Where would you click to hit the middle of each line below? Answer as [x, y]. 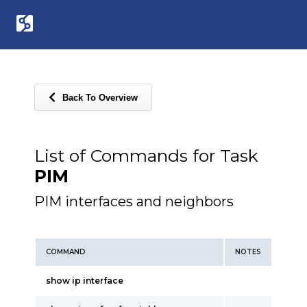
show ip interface [85, 281]
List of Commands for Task [146, 156]
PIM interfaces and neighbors [134, 201]
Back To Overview [100, 97]
